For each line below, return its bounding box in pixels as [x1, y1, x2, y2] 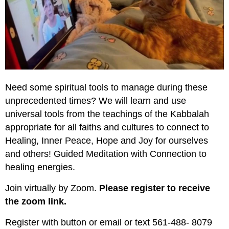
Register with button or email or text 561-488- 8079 [5, 217, 212, 228]
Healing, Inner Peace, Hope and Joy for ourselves [5, 135, 208, 146]
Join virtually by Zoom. [5, 183, 99, 194]
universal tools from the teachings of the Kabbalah [5, 109, 209, 120]
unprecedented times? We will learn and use [5, 96, 186, 106]
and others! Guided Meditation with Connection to [5, 149, 207, 159]
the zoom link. [5, 196, 69, 207]
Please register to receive [99, 183, 210, 194]
